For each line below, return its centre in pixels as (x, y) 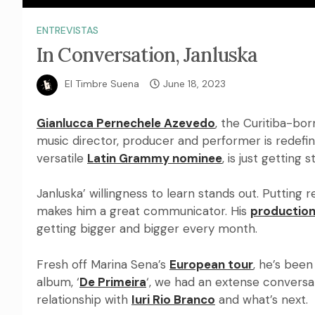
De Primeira (113, 282)
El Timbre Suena (102, 84)
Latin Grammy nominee (155, 158)
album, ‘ (58, 282)
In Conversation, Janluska (147, 54)
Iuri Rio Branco (173, 299)
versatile (62, 158)
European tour (211, 264)
